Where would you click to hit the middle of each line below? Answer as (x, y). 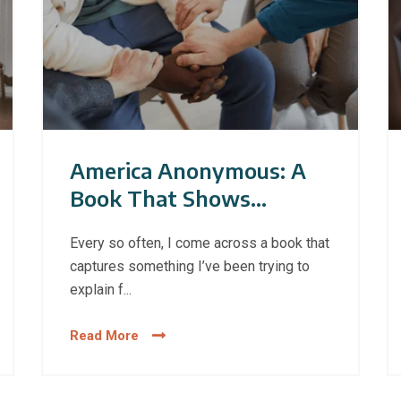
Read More (104, 336)
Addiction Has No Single (192, 226)
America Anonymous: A (188, 171)
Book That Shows (160, 198)
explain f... (100, 290)
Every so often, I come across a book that (199, 243)
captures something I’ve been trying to (189, 267)
